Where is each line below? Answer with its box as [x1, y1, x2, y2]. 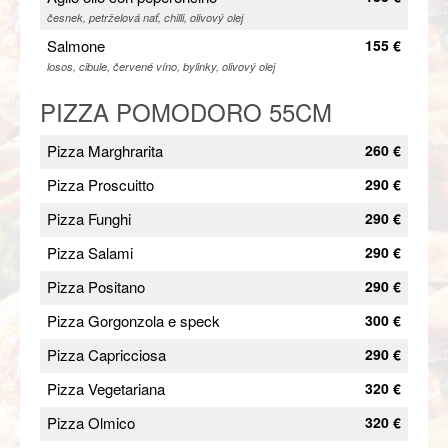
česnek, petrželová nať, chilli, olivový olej [47, 9, 243, 25]
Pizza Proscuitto [47, 173, 154, 195]
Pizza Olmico [47, 411, 135, 433]
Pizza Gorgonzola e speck [47, 309, 220, 331]
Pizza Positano [47, 275, 145, 297]
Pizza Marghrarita [47, 139, 163, 161]
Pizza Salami [47, 241, 133, 263]
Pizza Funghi [47, 207, 131, 229]
